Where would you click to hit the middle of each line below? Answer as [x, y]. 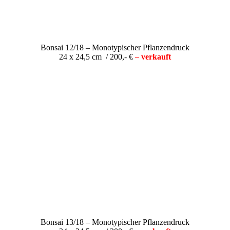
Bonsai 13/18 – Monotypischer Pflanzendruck [115, 222]
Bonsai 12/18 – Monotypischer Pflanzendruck [115, 47]
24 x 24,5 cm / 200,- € [97, 56]
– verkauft [153, 56]
